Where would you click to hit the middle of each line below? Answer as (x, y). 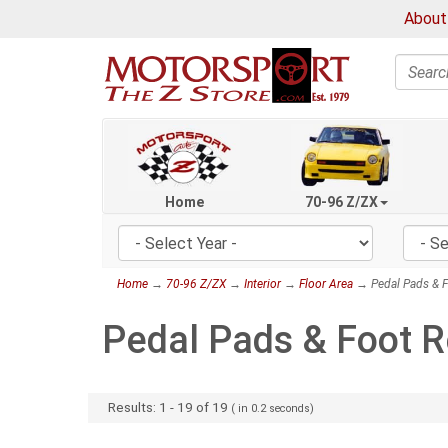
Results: (134, 406)
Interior (262, 284)
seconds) (292, 408)
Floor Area (326, 284)
